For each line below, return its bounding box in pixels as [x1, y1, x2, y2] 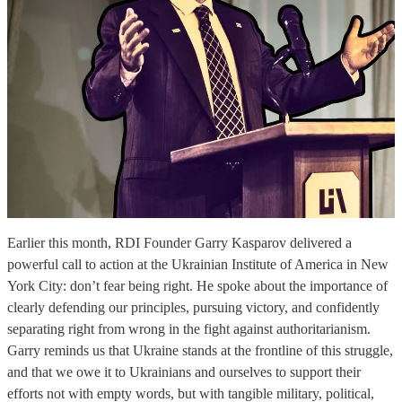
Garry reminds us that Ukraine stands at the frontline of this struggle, [7, 343, 393, 359]
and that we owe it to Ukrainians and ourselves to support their [7, 364, 361, 380]
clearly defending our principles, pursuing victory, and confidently [7, 300, 380, 316]
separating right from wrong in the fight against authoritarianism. [7, 321, 371, 337]
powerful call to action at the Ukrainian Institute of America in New [7, 257, 389, 273]
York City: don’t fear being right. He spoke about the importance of [7, 278, 388, 294]
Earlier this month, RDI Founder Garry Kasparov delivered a [7, 235, 352, 251]
